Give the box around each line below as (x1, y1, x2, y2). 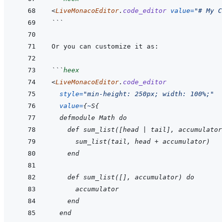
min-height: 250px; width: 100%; (87, 90, 210, 98)
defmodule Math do (52, 114, 127, 122)
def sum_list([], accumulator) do (52, 173, 194, 181)
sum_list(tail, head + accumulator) (52, 138, 210, 146)
